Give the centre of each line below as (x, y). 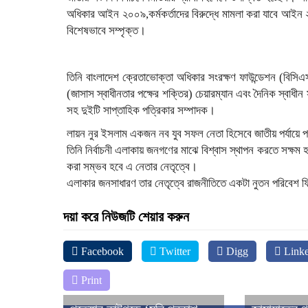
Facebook (101, 251)
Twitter (174, 251)
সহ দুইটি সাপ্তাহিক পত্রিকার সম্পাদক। (141, 110)
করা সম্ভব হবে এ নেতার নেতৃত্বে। (132, 167)
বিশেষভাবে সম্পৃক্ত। (106, 31)
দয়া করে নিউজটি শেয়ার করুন (126, 217)
